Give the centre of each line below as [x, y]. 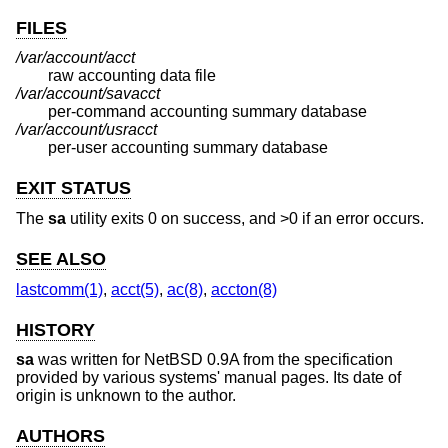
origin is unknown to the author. [126, 396]
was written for [89, 360]
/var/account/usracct [86, 130]
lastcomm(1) [59, 289]
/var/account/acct [75, 58]
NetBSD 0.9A [191, 360]
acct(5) [135, 289]
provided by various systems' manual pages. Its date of [208, 378]
